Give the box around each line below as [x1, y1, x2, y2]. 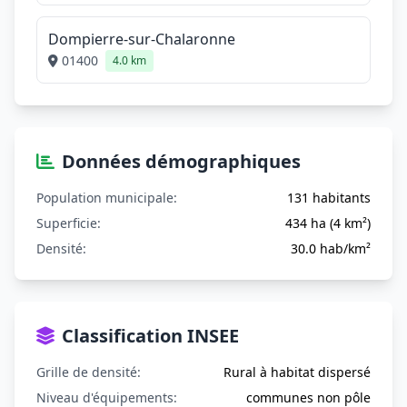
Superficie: [36, 214, 101, 232]
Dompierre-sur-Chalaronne [48, 29, 235, 49]
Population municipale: [36, 189, 177, 206]
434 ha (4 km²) [285, 214, 371, 232]
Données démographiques [62, 149, 301, 174]
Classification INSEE [62, 323, 239, 348]
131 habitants [287, 189, 371, 206]
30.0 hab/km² [291, 240, 371, 257]
